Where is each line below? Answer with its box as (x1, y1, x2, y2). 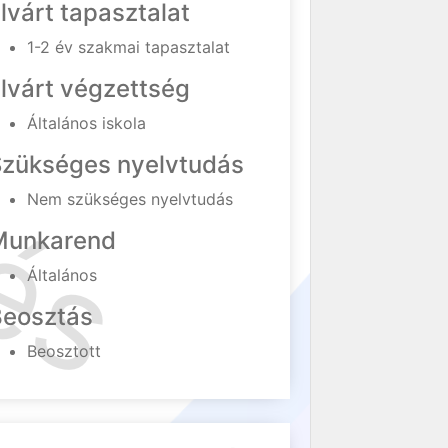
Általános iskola (27, 113, 147, 133)
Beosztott (27, 341, 102, 361)
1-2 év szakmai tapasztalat (27, 37, 231, 57)
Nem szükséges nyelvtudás (27, 189, 234, 209)
